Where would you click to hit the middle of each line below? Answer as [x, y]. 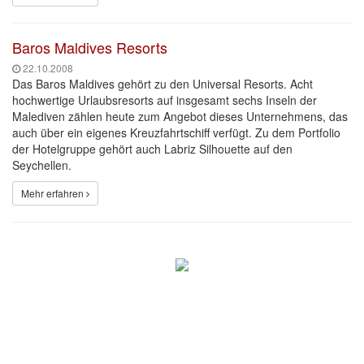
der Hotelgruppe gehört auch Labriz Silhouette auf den [152, 149]
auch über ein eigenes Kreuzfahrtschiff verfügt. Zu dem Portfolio [176, 132]
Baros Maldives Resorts [90, 47]
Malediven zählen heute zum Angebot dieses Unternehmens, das [180, 116]
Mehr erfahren [54, 193]
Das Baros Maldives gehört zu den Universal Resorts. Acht [162, 84]
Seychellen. [42, 165]
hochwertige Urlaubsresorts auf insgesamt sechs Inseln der [165, 100]
